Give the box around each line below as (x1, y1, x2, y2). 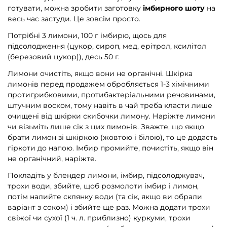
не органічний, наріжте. (8, 154, 96, 164)
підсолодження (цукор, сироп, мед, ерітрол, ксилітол (8, 42, 206, 51)
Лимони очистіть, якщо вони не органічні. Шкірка (8, 69, 193, 79)
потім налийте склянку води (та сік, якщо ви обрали (8, 192, 202, 202)
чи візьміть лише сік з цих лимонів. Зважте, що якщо (8, 122, 204, 132)
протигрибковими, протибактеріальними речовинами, (8, 90, 215, 100)
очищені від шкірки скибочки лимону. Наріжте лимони (8, 111, 215, 121)
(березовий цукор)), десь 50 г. (8, 52, 120, 62)
